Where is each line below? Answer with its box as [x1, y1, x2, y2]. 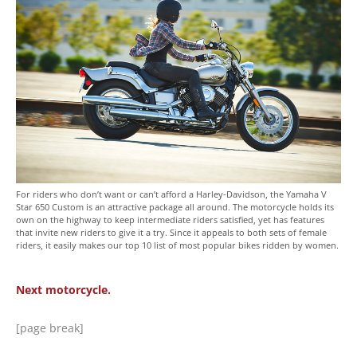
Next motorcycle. [16, 281, 111, 297]
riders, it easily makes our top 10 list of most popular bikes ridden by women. [16, 238, 339, 251]
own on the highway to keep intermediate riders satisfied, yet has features [16, 213, 324, 226]
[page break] [16, 320, 84, 335]
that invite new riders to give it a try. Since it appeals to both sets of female [16, 226, 327, 238]
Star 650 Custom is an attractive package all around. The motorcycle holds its [16, 200, 334, 213]
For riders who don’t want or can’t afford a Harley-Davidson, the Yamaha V [16, 187, 327, 200]
